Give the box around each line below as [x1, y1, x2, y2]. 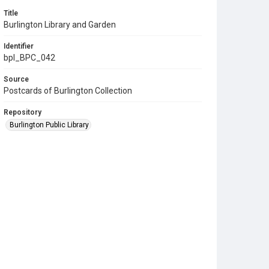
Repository [4, 107, 41, 116]
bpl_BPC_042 [4, 52, 55, 62]
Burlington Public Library [10, 120, 89, 129]
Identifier [4, 41, 34, 50]
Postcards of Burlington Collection [4, 85, 132, 95]
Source [4, 74, 29, 83]
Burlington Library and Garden [4, 19, 116, 29]
